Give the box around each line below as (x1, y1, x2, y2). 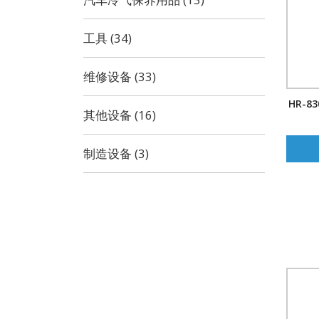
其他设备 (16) (83, 107, 156, 123)
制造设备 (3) (83, 145, 149, 162)
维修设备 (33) (83, 68, 156, 85)
